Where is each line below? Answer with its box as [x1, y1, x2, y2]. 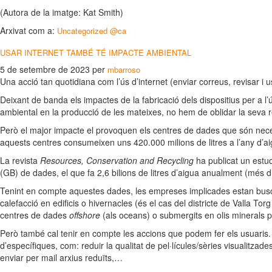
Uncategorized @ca [57, 25, 126, 36]
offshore [69, 209, 103, 221]
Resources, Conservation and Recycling [40, 154, 194, 166]
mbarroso [107, 64, 140, 75]
